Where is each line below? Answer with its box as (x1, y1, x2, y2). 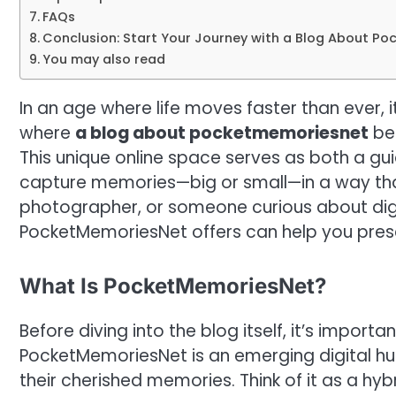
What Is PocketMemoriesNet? (19, 272, 326, 299)
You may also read (42, 50, 165, 68)
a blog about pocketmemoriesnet (75, 121, 369, 146)
